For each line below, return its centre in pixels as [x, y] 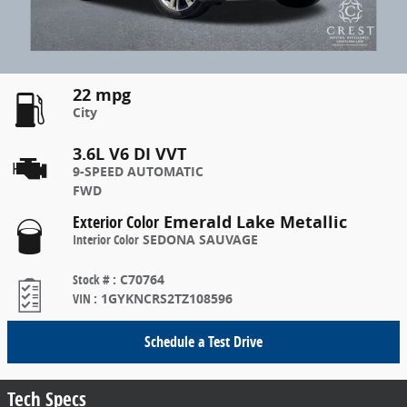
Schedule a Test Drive [203, 341]
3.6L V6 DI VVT [129, 154]
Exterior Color [116, 222]
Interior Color [106, 239]
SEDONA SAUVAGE [200, 239]
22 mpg [102, 94]
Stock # [93, 279]
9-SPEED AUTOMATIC [138, 171]
